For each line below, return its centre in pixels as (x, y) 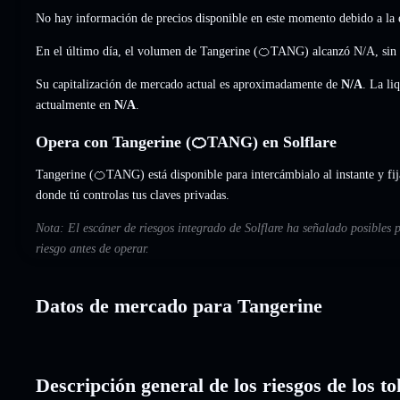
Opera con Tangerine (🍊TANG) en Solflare (186, 142)
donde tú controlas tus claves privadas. (133, 195)
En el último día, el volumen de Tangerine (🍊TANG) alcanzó (195, 51)
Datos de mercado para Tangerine (179, 305)
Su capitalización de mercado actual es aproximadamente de (188, 84)
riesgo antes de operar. (92, 248)
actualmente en (75, 104)
